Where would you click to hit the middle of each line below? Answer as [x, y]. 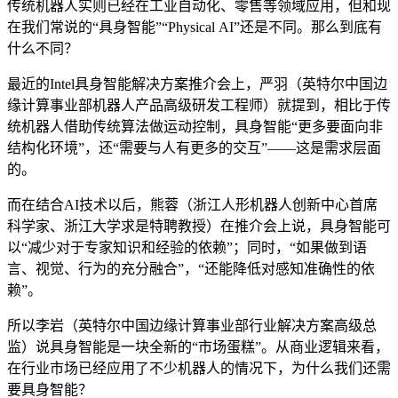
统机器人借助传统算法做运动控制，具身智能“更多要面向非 [195, 126]
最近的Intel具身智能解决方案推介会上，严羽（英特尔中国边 [197, 84]
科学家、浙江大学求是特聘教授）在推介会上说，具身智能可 [199, 226]
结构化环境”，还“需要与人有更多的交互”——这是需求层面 [194, 147]
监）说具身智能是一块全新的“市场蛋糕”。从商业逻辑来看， [198, 346]
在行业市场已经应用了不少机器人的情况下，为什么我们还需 [199, 368]
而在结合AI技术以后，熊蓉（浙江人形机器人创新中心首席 [192, 204]
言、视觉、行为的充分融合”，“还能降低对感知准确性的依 [191, 268]
